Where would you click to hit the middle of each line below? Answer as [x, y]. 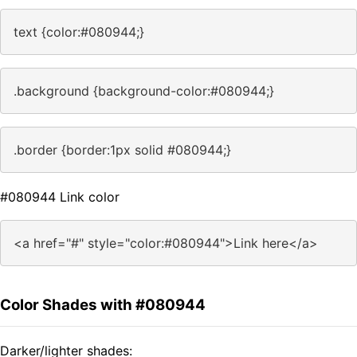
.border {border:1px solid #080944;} [122, 150]
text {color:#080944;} [79, 32]
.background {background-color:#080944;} [144, 91]
